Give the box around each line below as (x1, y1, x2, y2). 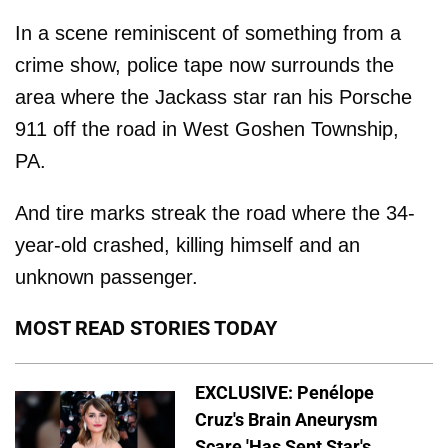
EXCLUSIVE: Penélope (195, 381, 374, 403)
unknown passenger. (15, 265, 198, 288)
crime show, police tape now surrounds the (15, 53, 394, 76)
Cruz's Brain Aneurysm (195, 408, 378, 430)
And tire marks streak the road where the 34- (15, 201, 415, 224)
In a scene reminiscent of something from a (15, 21, 401, 44)
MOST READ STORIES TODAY (15, 315, 277, 340)
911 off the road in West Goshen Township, (15, 117, 399, 140)
